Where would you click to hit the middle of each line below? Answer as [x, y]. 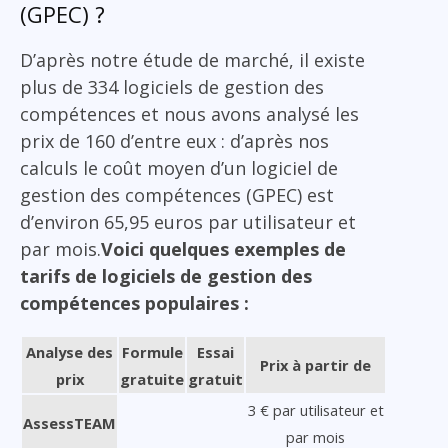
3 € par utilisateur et [315, 410]
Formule [152, 352]
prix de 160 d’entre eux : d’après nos [174, 141]
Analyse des [69, 352]
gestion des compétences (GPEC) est [177, 195]
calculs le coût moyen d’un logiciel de [179, 168]
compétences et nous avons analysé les [189, 114]
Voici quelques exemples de [223, 249]
